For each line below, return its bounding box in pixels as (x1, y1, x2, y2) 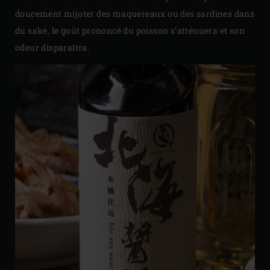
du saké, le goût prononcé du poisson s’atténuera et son (15, 25, 245, 37)
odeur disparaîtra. (15, 42, 90, 54)
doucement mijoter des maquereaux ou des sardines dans (15, 8, 255, 20)
